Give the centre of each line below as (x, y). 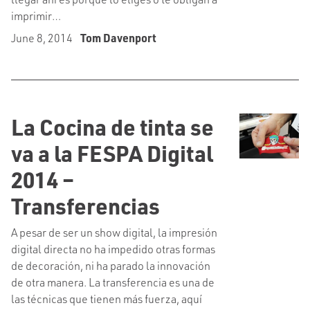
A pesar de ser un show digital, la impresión (114, 232)
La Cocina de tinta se (112, 127)
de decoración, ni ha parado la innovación (111, 265)
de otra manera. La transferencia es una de (113, 282)
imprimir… (36, 16)
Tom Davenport (118, 38)
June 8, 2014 (43, 38)
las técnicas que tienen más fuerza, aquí (107, 299)
